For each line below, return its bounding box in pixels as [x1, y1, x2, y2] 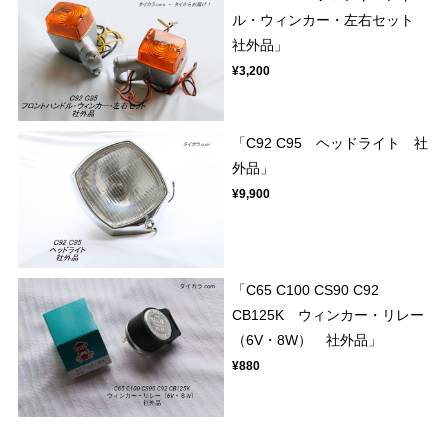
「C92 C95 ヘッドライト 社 [232, 134, 429, 151]
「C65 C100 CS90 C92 [232, 282, 380, 299]
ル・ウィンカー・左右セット [232, 12, 429, 29]
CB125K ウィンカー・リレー [232, 307, 425, 324]
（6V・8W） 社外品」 [232, 332, 383, 349]
